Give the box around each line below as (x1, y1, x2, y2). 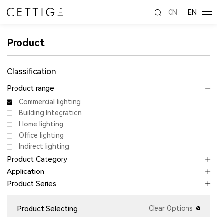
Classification (7, 66, 56, 76)
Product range (7, 84, 54, 93)
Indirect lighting (19, 142, 70, 150)
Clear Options (148, 204, 193, 213)
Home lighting (19, 120, 64, 128)
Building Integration (19, 108, 82, 117)
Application (7, 167, 44, 176)
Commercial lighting (19, 97, 81, 106)
